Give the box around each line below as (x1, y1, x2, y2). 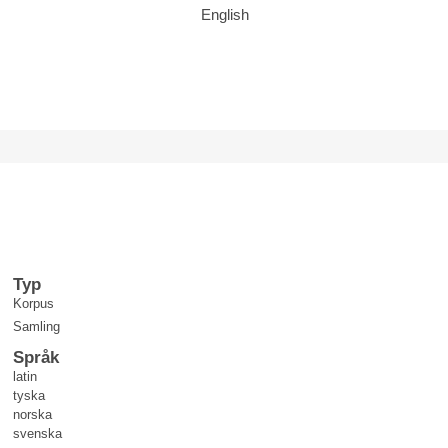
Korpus (12, 296, 54, 311)
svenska (12, 426, 62, 441)
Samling (12, 319, 60, 334)
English (201, 6, 249, 23)
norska (12, 407, 52, 422)
